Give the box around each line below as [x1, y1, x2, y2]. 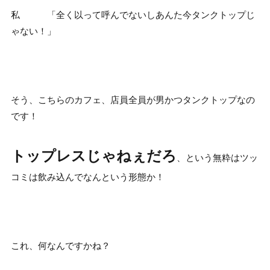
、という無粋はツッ [176, 152, 258, 163]
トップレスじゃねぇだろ [10, 146, 177, 165]
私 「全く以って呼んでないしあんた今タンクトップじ [10, 9, 255, 20]
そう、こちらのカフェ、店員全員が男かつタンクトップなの [10, 94, 255, 105]
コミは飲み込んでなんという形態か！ [10, 171, 165, 183]
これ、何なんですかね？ [10, 240, 110, 251]
